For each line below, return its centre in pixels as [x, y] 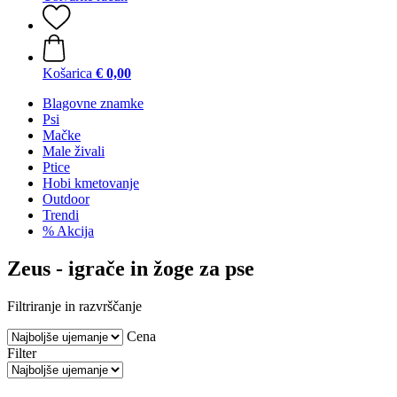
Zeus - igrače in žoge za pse [131, 268]
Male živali [74, 151]
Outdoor [66, 199]
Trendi [61, 215]
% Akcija [68, 231]
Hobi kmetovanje [91, 183]
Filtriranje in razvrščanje [74, 306]
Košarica [67, 73]
